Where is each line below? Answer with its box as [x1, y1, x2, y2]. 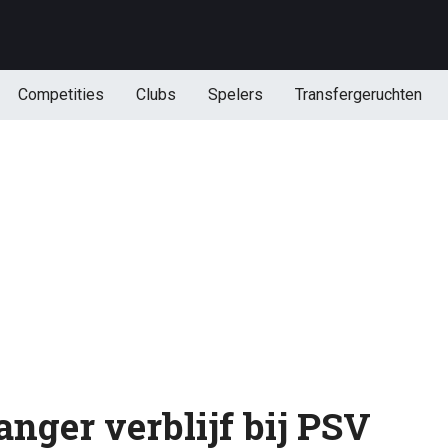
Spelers [207, 85, 263, 104]
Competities [17, 85, 104, 104]
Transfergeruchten [294, 85, 422, 104]
